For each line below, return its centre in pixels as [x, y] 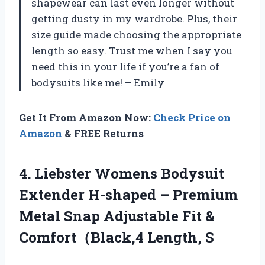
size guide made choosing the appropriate [136, 34]
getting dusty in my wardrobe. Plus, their [134, 18]
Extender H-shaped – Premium [128, 194]
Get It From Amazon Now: [86, 117]
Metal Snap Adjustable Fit [112, 216]
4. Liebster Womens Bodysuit [122, 173]
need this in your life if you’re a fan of [125, 66]
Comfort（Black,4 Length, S [117, 237]
